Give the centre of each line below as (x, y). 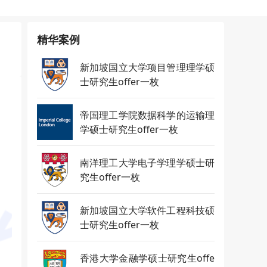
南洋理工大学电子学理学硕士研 (147, 162)
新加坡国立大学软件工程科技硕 (147, 210)
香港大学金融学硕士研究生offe (147, 258)
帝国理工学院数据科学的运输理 (147, 115)
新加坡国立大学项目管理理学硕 (147, 67)
